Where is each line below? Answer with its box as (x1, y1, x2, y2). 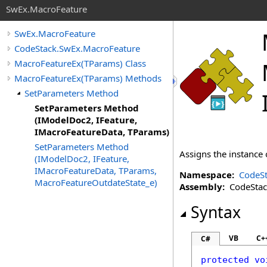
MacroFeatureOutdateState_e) (35, 176, 157, 188)
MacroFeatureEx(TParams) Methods (14, 72, 162, 84)
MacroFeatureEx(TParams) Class (14, 57, 146, 69)
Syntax (191, 201, 241, 223)
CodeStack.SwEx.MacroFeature (14, 42, 140, 54)
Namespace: (179, 169, 234, 181)
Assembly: (179, 181, 225, 193)
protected (201, 254, 249, 265)
